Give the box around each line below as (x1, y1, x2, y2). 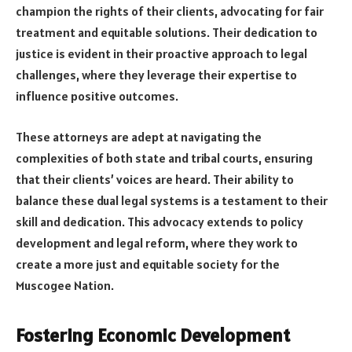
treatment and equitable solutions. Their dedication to (16, 24, 317, 41)
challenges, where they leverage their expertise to (16, 67, 297, 83)
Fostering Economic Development (16, 323, 290, 348)
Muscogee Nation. (16, 277, 114, 293)
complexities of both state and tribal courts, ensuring (16, 149, 313, 166)
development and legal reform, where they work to (16, 234, 298, 251)
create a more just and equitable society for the (16, 255, 280, 272)
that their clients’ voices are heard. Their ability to (16, 170, 294, 187)
